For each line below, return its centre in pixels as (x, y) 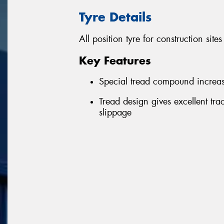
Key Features (115, 60)
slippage (115, 112)
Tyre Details (115, 17)
